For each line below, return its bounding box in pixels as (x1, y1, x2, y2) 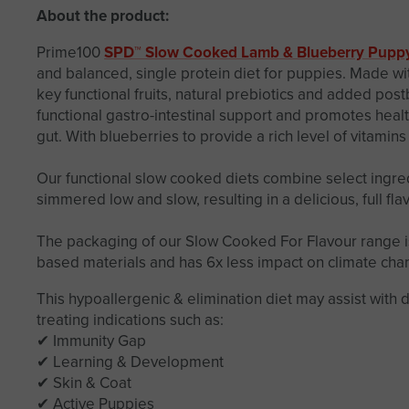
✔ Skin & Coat (37, 372, 131, 395)
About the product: (37, 5, 169, 28)
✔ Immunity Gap (37, 330, 146, 353)
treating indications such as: (37, 309, 224, 332)
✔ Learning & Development (37, 351, 224, 374)
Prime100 (37, 41, 104, 65)
